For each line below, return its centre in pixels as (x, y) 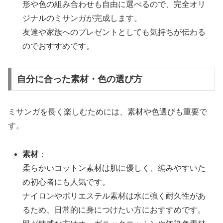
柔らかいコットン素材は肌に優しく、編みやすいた (114, 168)
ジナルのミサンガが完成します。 (82, 18)
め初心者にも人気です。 (66, 182)
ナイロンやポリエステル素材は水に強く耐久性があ (114, 196)
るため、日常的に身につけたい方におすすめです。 (114, 210)
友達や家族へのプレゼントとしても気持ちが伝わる (114, 32)
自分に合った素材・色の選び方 (79, 79)
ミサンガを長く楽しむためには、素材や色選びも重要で (108, 111)
